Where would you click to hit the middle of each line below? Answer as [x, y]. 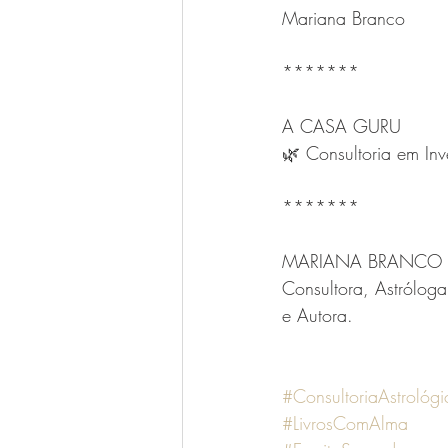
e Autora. [320, 315]
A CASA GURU [341, 126]
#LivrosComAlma [345, 423]
